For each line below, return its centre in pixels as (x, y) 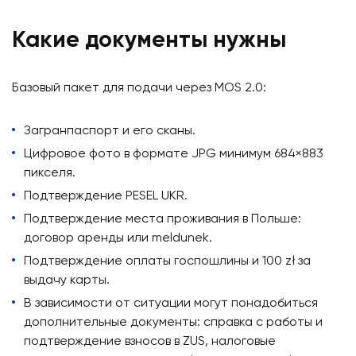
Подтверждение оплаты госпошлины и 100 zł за (167, 262)
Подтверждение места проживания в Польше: (163, 220)
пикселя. (50, 174)
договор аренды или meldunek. (118, 239)
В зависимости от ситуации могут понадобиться (171, 304)
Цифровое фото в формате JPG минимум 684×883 (174, 155)
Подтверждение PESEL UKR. (106, 197)
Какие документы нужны (149, 41)
